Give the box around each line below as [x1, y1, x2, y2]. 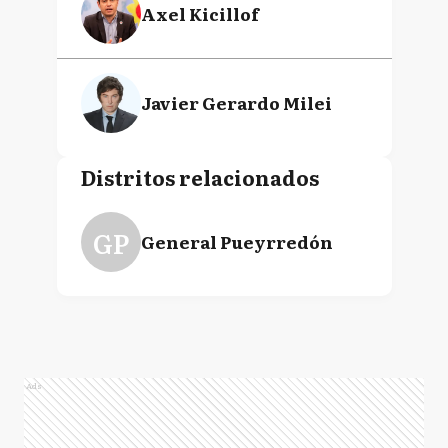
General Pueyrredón [140, 229, 333, 254]
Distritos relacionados [80, 162, 319, 192]
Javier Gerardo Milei [140, 90, 332, 115]
